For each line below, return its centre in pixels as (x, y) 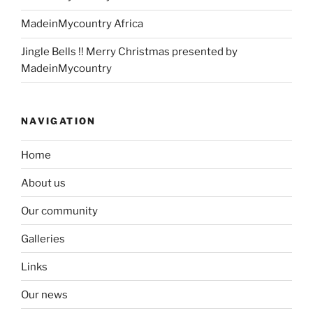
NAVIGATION (59, 121)
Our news (44, 294)
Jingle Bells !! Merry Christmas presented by (129, 52)
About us (43, 183)
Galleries (43, 239)
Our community (59, 211)
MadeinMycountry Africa (82, 24)
